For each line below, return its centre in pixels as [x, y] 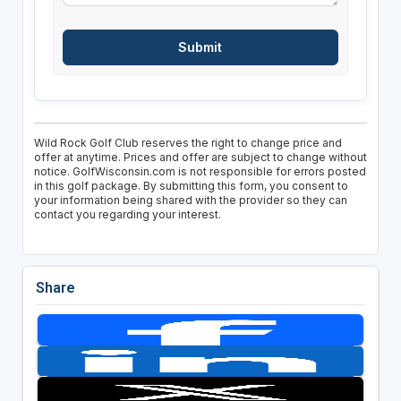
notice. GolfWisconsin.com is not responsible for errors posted [200, 172]
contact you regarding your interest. [127, 215]
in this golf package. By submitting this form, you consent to [191, 186]
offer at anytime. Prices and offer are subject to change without [200, 158]
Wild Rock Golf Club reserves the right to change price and [188, 143]
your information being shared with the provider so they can [190, 200]
